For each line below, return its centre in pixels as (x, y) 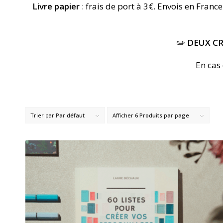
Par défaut (70, 115)
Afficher (124, 115)
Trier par (43, 115)
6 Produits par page (162, 115)
